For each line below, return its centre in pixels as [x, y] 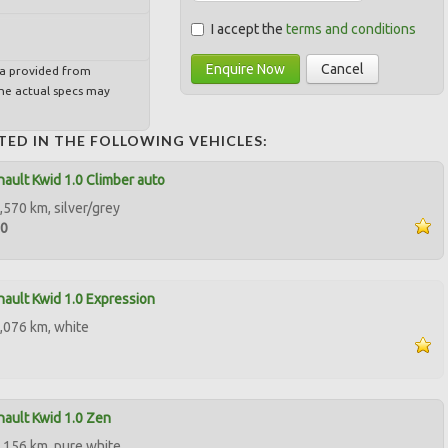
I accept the [249, 28]
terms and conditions [351, 28]
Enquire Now [246, 68]
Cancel [343, 68]
